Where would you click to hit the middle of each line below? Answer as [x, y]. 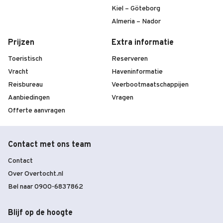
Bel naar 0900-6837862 [46, 187]
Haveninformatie [137, 72]
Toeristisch [25, 59]
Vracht [18, 72]
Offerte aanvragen [37, 111]
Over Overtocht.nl [36, 174]
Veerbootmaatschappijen [150, 85]
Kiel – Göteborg [136, 9]
